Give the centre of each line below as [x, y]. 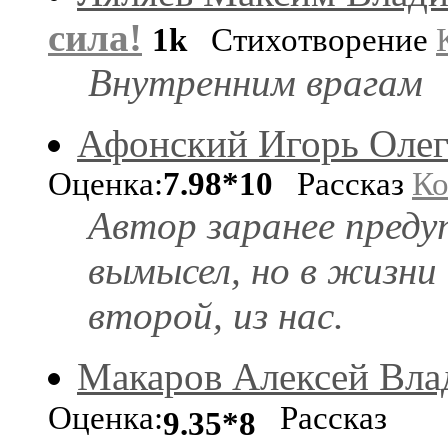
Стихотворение [311, 39]
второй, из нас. [216, 315]
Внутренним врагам [255, 82]
